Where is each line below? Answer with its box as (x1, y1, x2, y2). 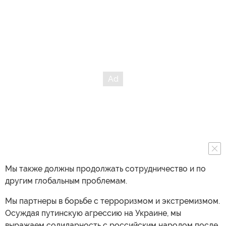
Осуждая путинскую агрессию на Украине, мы (5, 208, 181, 218)
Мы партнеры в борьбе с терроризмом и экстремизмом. (5, 196, 220, 206)
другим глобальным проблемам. (5, 176, 127, 186)
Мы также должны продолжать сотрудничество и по (5, 164, 206, 174)
